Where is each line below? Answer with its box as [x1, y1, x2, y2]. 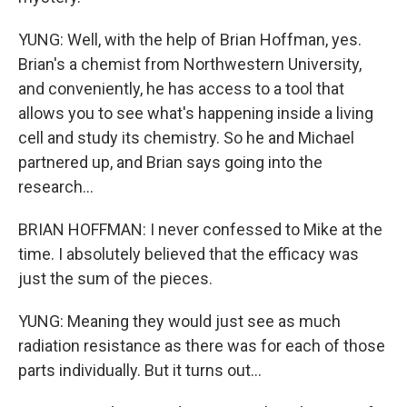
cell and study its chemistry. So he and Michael [18, 128, 354, 147]
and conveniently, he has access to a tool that [18, 79, 344, 98]
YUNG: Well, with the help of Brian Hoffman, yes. [18, 30, 362, 49]
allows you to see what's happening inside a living [18, 104, 373, 123]
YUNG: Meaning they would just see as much [18, 312, 341, 331]
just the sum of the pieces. [18, 269, 213, 288]
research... [18, 177, 94, 196]
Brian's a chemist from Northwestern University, [18, 55, 362, 74]
